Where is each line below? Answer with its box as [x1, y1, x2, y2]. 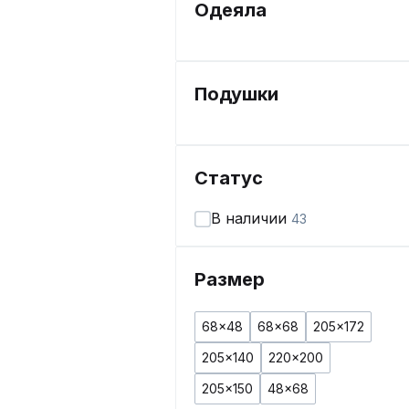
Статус [194, 167, 263, 189]
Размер [194, 268, 265, 290]
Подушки [194, 83, 278, 105]
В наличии [211, 209, 291, 227]
